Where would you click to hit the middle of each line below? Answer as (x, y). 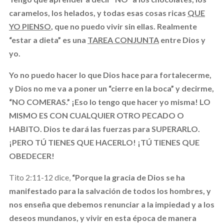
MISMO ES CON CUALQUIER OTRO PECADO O (96, 115)
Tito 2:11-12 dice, (40, 177)
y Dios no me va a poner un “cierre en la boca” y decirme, (111, 88)
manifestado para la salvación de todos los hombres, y (110, 190)
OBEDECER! (31, 155)
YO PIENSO (30, 26)
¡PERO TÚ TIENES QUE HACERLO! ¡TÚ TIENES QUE (104, 142)
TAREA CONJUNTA (123, 39)
